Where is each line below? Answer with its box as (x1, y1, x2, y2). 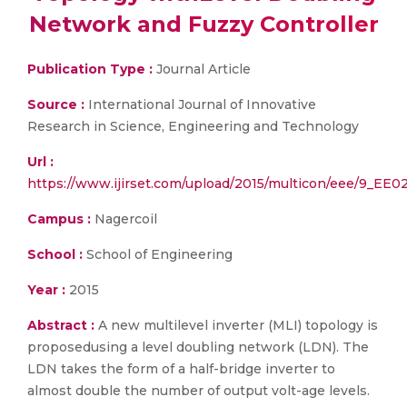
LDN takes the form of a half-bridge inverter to (27, 361, 335, 377)
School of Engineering (83, 246, 233, 263)
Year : (27, 282, 65, 298)
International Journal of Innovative (84, 96, 316, 113)
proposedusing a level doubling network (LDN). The (27, 339, 369, 355)
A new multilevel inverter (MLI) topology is (98, 317, 378, 333)
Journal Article (153, 61, 251, 77)
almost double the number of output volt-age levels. (27, 382, 370, 399)
